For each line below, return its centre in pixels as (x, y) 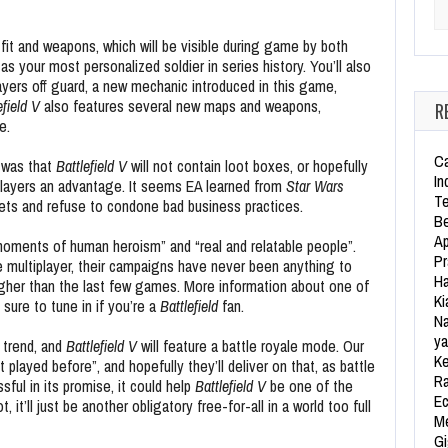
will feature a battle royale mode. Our (252, 346)
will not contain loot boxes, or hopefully (247, 166)
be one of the (309, 386)
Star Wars (315, 186)
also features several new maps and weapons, (180, 106)
